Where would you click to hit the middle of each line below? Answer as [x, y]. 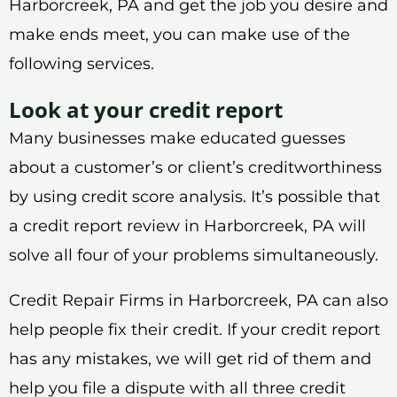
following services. [82, 63]
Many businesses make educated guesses [177, 138]
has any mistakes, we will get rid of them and [190, 358]
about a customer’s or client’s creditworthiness [195, 167]
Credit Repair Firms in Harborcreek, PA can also [198, 300]
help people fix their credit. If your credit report [195, 329]
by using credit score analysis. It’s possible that [195, 196]
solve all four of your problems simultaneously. [194, 255]
